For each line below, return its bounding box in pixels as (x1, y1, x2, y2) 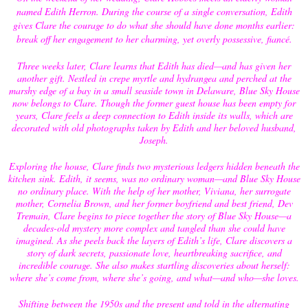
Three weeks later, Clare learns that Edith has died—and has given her (17, 59, 291, 72)
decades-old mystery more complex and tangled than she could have (23, 221, 285, 234)
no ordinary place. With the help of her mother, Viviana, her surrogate (17, 184, 291, 197)
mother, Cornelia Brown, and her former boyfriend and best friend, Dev (15, 197, 293, 210)
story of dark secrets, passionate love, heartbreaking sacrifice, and (26, 246, 282, 259)
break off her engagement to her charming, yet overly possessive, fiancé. (16, 32, 292, 45)
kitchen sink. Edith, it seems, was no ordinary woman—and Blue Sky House (8, 172, 300, 185)
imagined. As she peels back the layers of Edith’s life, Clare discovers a (16, 234, 292, 247)
